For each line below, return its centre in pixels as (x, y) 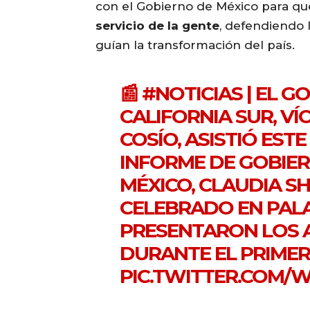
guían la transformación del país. (195, 45)
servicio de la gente (157, 26)
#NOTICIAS (192, 94)
